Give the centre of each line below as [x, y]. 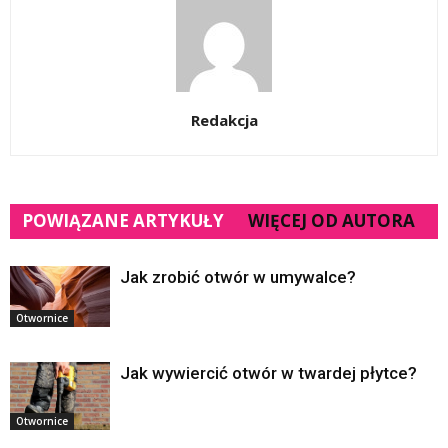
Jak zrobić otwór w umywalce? [238, 276]
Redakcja [224, 119]
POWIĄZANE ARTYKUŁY [123, 220]
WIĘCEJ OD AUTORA [331, 220]
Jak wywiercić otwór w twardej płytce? [268, 372]
